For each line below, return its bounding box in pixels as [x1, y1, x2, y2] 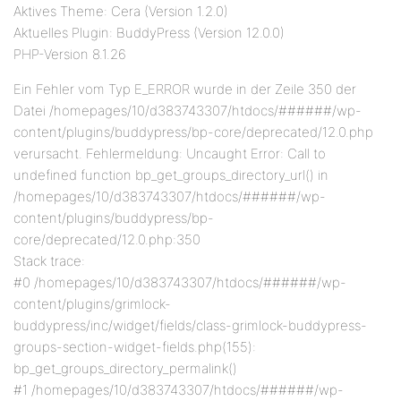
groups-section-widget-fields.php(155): [13, 338, 256, 355]
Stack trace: [13, 252, 85, 269]
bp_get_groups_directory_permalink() [13, 360, 237, 377]
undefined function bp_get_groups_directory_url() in [13, 166, 328, 183]
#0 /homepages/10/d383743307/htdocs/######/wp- [13, 274, 346, 291]
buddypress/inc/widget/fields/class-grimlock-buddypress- [13, 317, 367, 334]
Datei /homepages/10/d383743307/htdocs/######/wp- [13, 102, 362, 119]
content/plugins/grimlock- [13, 295, 171, 312]
